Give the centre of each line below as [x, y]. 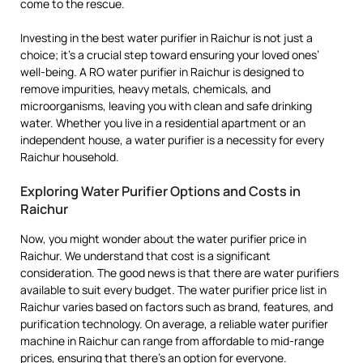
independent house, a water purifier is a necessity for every [172, 140]
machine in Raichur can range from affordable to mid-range [172, 341]
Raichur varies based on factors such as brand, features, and [177, 307]
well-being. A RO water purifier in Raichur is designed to [162, 72]
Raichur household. [70, 157]
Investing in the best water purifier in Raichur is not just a [167, 38]
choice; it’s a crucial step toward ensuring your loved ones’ [170, 55]
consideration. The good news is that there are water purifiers [179, 273]
